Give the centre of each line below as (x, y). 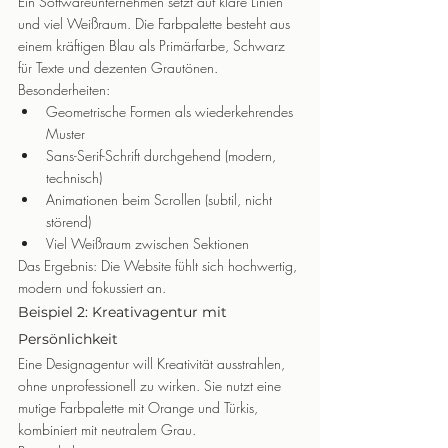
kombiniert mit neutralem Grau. (107, 429)
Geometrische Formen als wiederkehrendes (171, 111)
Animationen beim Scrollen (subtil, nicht (161, 199)
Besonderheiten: (64, 89)
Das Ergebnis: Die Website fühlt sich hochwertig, (159, 265)
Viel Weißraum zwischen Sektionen (147, 243)
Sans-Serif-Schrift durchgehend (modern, (163, 155)
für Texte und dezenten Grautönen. (118, 67)
